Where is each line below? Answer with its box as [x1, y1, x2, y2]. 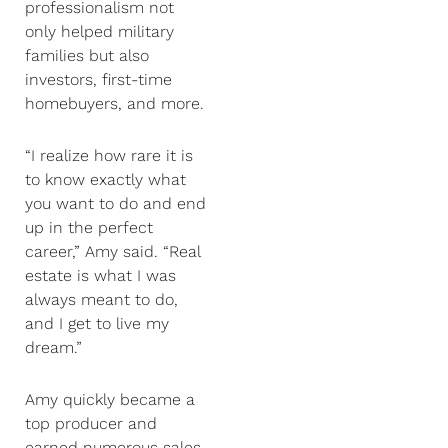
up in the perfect [25, 217, 153, 237]
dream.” [25, 337, 82, 357]
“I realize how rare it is [25, 145, 193, 165]
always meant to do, [25, 289, 178, 309]
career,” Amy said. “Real [25, 241, 200, 261]
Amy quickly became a [25, 389, 195, 409]
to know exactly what [25, 169, 186, 189]
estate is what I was [25, 265, 176, 285]
